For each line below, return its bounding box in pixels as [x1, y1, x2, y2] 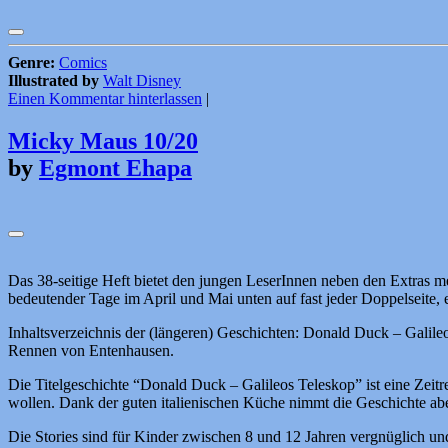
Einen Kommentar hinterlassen [8, 90, 202, 108]
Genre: [8, 54, 55, 72]
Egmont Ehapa [39, 155, 192, 182]
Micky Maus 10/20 [8, 128, 198, 155]
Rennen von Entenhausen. [8, 342, 174, 360]
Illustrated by [8, 72, 99, 90]
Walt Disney [103, 72, 181, 90]
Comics [59, 54, 107, 72]
